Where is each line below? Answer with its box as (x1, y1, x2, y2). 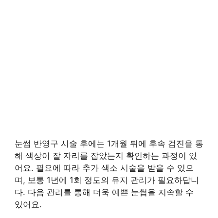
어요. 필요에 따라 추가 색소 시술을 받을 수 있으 (15, 163, 194, 173)
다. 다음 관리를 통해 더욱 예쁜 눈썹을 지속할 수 (15, 187, 194, 198)
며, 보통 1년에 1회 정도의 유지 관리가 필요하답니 (15, 175, 199, 185)
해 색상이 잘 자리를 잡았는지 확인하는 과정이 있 (15, 151, 197, 161)
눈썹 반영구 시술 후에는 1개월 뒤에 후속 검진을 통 (15, 139, 203, 149)
